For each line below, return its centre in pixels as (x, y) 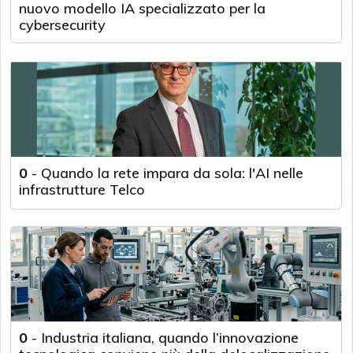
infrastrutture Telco (82, 189)
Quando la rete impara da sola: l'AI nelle (172, 173)
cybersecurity (62, 24)
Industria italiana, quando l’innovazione (170, 337)
